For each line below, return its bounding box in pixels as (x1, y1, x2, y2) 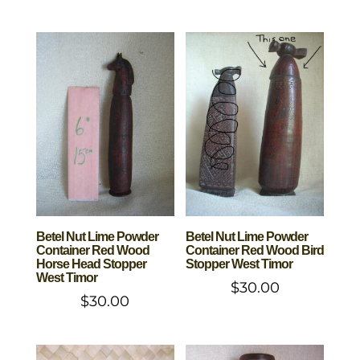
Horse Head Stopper (35, 257, 146, 272)
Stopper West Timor (186, 257, 293, 272)
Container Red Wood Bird (186, 243, 325, 258)
